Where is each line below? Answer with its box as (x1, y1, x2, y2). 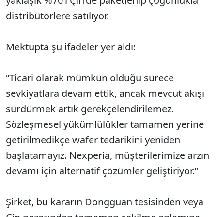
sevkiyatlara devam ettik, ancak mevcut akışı (6, 87, 204, 100)
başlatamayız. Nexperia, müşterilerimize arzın (6, 149, 209, 162)
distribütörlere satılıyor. (6, 9, 109, 23)
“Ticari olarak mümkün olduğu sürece (6, 71, 174, 85)
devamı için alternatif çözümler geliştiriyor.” (6, 164, 198, 178)
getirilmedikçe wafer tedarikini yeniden (6, 133, 180, 147)
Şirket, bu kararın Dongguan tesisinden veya (6, 195, 203, 209)
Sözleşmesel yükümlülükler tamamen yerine (6, 118, 204, 131)
